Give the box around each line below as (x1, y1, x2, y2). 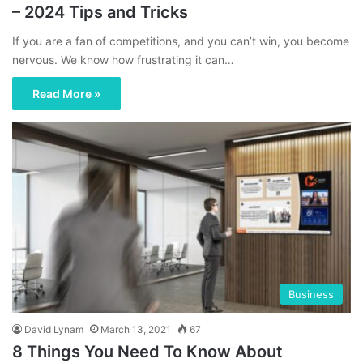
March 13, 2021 (100, 322, 171, 335)
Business (288, 287, 334, 301)
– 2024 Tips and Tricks (12, 2, 188, 23)
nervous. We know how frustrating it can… (12, 53, 234, 67)
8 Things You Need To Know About (12, 341, 283, 361)
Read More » (32, 87, 100, 101)
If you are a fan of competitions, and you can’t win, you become (12, 34, 349, 49)
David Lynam (24, 322, 83, 335)
